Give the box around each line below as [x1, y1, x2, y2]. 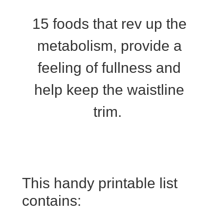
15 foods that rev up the [32, 16, 187, 32]
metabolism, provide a [37, 38, 182, 54]
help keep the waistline [34, 82, 185, 98]
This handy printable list [22, 175, 177, 191]
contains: [22, 193, 81, 209]
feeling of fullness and [38, 60, 181, 76]
